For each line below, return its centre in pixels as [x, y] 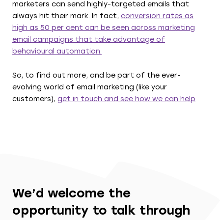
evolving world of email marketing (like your [90, 87]
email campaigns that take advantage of [89, 39]
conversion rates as [157, 16]
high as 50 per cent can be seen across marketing [104, 27]
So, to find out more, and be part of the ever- [96, 75]
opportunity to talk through [101, 210]
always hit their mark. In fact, [67, 16]
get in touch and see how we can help [126, 99]
